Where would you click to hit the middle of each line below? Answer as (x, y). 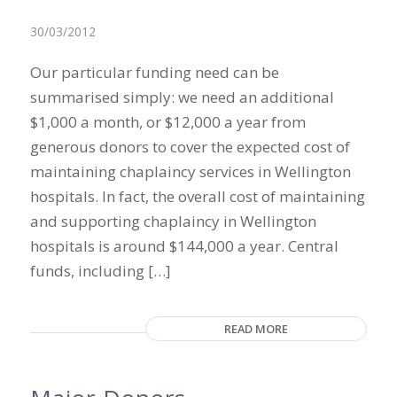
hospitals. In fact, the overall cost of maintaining (197, 196)
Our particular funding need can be (154, 72)
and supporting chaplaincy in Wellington (173, 221)
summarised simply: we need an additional (182, 97)
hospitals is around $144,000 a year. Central (184, 246)
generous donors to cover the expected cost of (190, 147)
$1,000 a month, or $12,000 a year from (167, 122)
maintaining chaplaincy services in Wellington (190, 171)
